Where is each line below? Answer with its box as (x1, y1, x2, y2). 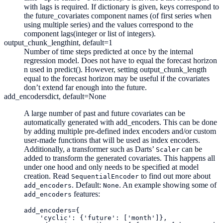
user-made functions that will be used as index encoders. (24, 135, 200, 144)
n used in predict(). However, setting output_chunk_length (24, 65, 207, 74)
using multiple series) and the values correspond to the (24, 20, 193, 29)
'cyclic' (40, 214, 72, 222)
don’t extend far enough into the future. (24, 83, 147, 92)
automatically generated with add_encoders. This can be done (24, 117, 217, 126)
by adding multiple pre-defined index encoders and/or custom (24, 126, 216, 135)
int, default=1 (71, 38, 112, 47)
